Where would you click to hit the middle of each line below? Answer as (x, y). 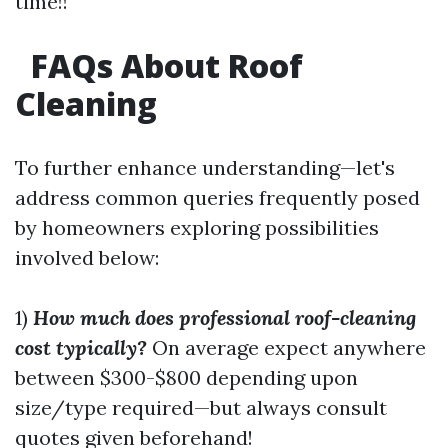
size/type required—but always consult (201, 407)
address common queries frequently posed (217, 197)
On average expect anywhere (286, 347)
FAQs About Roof (163, 65)
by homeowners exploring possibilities (197, 227)
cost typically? (81, 347)
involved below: (87, 257)
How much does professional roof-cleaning (224, 317)
